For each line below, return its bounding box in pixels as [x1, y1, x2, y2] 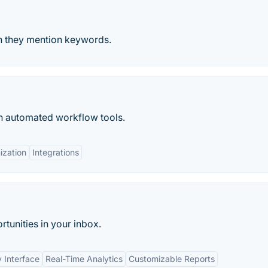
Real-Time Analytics [45, 254, 123, 264]
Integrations [32, 147, 79, 157]
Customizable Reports [129, 254, 215, 264]
